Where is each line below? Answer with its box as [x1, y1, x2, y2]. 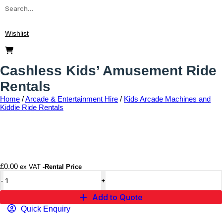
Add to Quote [92, 192, 143, 202]
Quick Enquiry [21, 205, 70, 213]
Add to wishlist [175, 143, 220, 151]
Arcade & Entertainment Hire [25, 95, 118, 103]
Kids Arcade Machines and [124, 95, 211, 103]
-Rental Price [43, 164, 82, 170]
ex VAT [20, 164, 41, 170]
